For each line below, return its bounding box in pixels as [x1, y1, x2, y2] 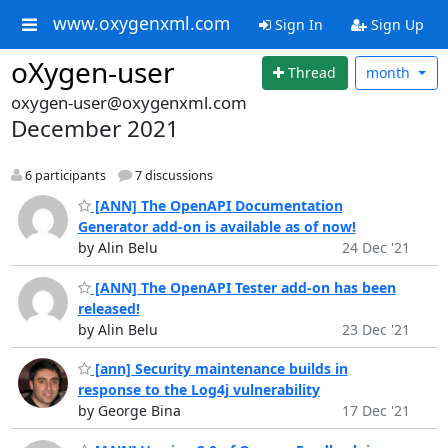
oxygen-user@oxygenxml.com [10, 90, 247, 114]
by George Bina [77, 401, 181, 421]
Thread [288, 63, 337, 83]
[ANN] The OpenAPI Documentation [90, 196, 343, 216]
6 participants [21, 166, 106, 184]
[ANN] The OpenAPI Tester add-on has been [90, 277, 396, 297]
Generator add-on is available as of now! [77, 217, 356, 237]
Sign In [270, 15, 323, 34]
